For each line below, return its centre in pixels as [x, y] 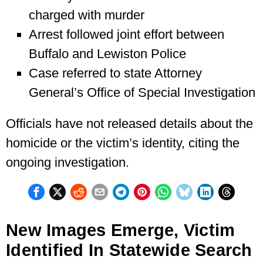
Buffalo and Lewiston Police [107, 53]
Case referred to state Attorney [115, 73]
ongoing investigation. [68, 162]
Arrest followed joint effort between [126, 34]
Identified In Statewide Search [129, 250]
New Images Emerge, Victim [121, 230]
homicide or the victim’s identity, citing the [123, 143]
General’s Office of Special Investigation [142, 92]
